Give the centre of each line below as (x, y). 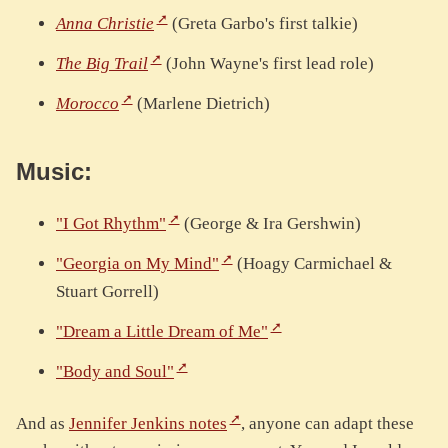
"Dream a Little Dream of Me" (162, 332)
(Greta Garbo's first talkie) (262, 24)
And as (42, 424)
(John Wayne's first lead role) (267, 64)
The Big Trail (102, 64)
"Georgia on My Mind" (137, 264)
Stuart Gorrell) (107, 292)
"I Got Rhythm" (111, 224)
